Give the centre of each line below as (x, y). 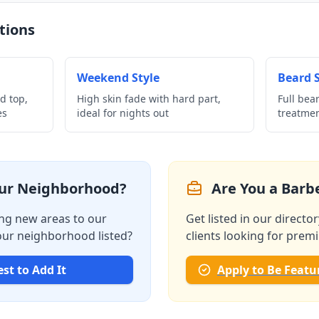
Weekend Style (118, 78)
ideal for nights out (122, 113)
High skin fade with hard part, (148, 99)
